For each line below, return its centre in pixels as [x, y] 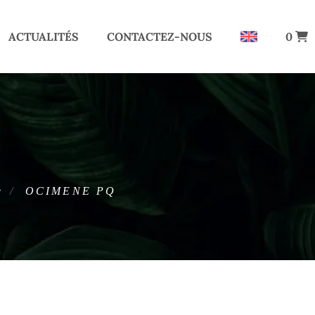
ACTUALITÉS [43, 37]
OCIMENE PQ [71, 191]
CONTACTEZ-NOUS [159, 37]
